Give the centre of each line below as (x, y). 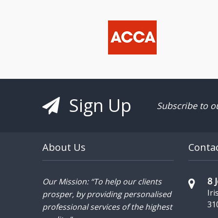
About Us (64, 147)
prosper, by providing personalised (107, 194)
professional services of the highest (107, 207)
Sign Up (98, 105)
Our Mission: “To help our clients (102, 181)
